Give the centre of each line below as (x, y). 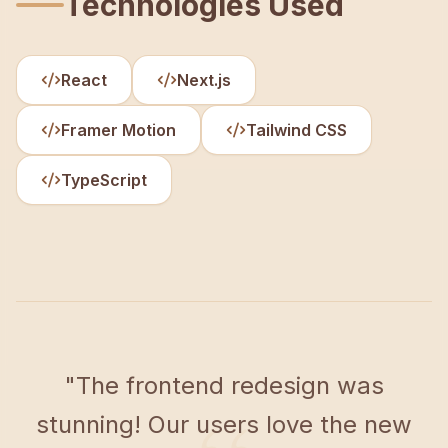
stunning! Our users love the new (224, 424)
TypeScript (104, 180)
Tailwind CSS (296, 130)
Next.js (204, 80)
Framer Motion (118, 130)
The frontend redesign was (230, 385)
